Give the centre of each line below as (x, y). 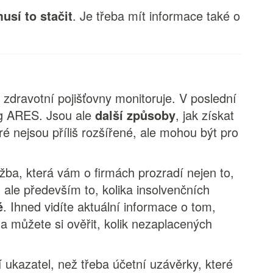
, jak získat (205, 115)
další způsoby (136, 115)
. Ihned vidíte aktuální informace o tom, (110, 206)
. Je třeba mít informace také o (157, 16)
